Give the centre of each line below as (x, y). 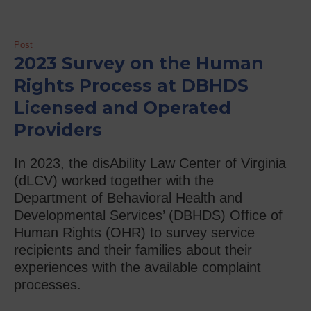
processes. (48, 285)
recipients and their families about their (133, 250)
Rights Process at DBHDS (131, 86)
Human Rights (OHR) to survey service (134, 233)
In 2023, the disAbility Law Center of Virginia (150, 163)
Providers (58, 130)
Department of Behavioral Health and (128, 198)
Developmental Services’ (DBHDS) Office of (148, 216)
